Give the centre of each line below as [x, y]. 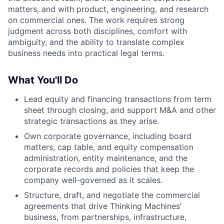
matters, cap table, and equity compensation [109, 147]
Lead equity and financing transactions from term [118, 99]
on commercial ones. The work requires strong [96, 20]
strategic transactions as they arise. [91, 121]
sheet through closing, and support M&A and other [120, 110]
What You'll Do [43, 80]
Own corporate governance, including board [108, 136]
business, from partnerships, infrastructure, [105, 217]
